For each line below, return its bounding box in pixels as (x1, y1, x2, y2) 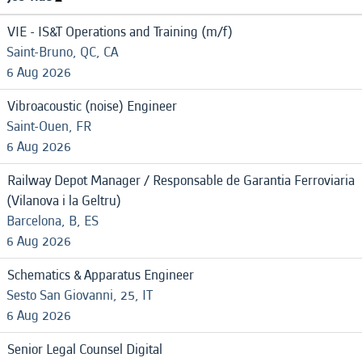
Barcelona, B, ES (6, 211, 99, 231)
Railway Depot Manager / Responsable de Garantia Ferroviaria (7, 170, 355, 191)
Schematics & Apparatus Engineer (7, 265, 194, 285)
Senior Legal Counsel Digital (7, 339, 162, 360)
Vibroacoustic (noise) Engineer (7, 96, 177, 116)
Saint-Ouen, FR (6, 116, 91, 137)
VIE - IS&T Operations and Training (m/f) (7, 22, 233, 42)
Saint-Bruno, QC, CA (6, 42, 118, 62)
